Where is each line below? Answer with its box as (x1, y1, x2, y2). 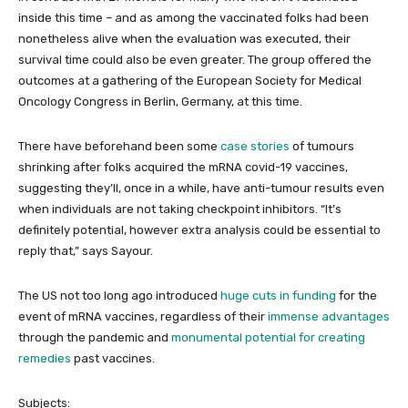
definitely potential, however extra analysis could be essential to (18, 223, 381, 237)
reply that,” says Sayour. (18, 244, 153, 258)
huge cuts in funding (220, 289, 336, 302)
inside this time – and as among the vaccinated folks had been (18, 11, 369, 25)
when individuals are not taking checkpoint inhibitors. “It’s (18, 202, 342, 216)
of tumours (290, 139, 354, 153)
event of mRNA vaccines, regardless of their (18, 310, 268, 323)
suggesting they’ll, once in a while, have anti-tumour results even (18, 181, 384, 195)
